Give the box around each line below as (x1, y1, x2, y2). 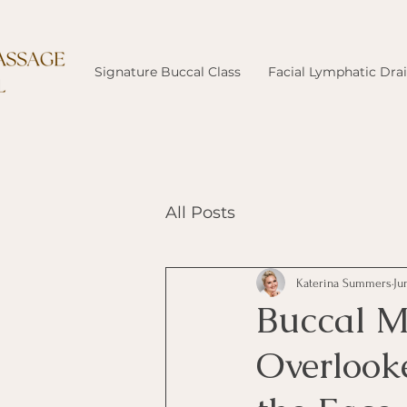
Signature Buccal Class (94, 64, 241, 80)
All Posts (165, 202, 235, 223)
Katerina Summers (296, 275, 392, 290)
